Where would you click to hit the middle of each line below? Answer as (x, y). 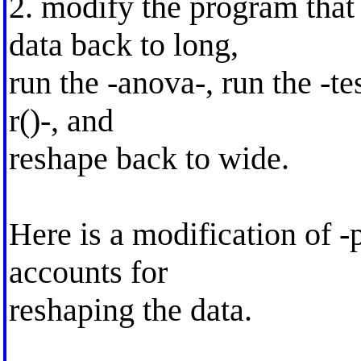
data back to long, (123, 44)
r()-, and (61, 120)
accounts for (88, 272)
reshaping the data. (130, 309)
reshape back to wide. (149, 158)
